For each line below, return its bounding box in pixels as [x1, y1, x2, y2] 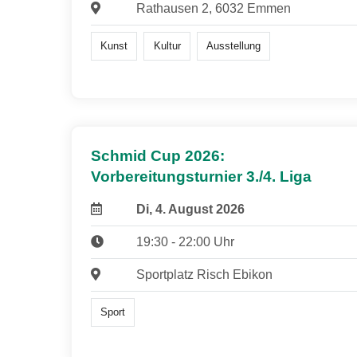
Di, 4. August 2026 [135, 202, 245, 217]
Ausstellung [206, 39, 261, 52]
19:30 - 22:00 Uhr [135, 235, 234, 249]
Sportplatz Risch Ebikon [135, 268, 273, 282]
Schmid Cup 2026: [91, 147, 225, 165]
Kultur [153, 39, 181, 52]
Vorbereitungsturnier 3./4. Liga [91, 168, 312, 186]
